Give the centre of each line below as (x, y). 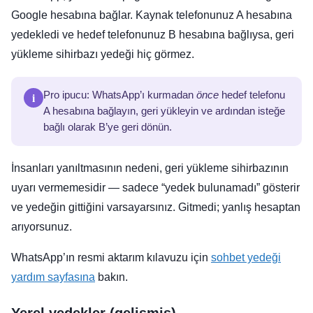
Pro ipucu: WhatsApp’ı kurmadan (120, 95)
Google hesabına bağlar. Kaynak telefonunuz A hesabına (152, 15)
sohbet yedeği (246, 258)
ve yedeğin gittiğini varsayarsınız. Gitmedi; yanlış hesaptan (156, 208)
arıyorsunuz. (42, 227)
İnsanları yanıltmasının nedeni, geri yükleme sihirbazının (150, 168)
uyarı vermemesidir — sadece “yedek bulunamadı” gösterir (155, 188)
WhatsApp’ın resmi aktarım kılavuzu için (111, 258)
